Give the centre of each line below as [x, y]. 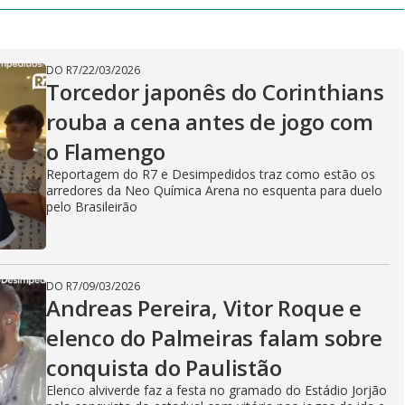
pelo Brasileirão [92, 207]
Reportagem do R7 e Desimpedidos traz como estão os [211, 174]
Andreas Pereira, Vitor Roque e [204, 308]
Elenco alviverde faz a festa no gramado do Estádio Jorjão [217, 390]
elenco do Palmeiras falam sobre [214, 338]
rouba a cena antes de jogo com [210, 122]
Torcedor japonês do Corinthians [215, 92]
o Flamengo [106, 151]
